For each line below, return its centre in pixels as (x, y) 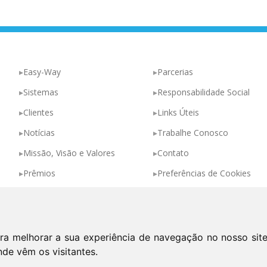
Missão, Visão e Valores (69, 153)
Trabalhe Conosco (193, 132)
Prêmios (39, 173)
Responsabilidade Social (204, 92)
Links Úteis (178, 112)
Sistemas (41, 92)
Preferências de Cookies (204, 173)
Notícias (39, 132)
